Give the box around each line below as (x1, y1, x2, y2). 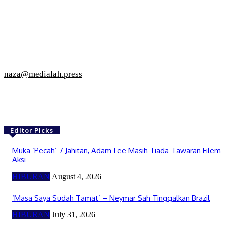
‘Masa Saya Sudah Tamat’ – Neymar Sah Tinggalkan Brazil (12, 193, 210, 203)
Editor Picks (10, 126, 53, 135)
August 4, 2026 (52, 172, 101, 181)
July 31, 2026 (52, 210, 95, 219)
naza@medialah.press (4, 69, 82, 79)
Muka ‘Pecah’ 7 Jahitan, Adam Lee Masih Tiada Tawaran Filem (12, 146, 221, 156)
